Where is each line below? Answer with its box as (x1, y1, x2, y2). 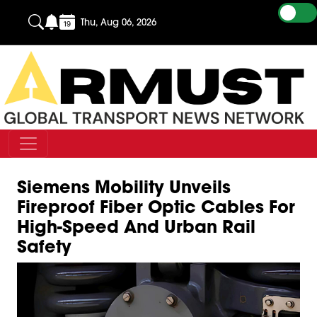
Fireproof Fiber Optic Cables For (17, 195, 295, 218)
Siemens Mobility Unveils (17, 175, 231, 198)
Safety (17, 235, 71, 258)
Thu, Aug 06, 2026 (81, 16, 156, 28)
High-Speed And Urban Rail (17, 215, 255, 238)
